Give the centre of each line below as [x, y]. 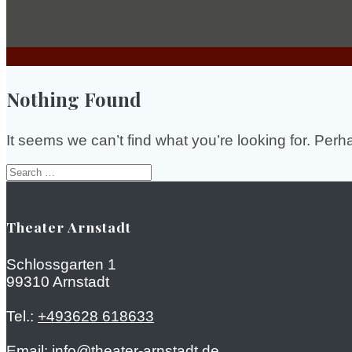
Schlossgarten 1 [61, 264]
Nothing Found [74, 99]
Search [26, 171]
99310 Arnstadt [58, 282]
